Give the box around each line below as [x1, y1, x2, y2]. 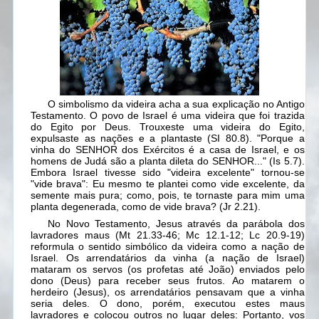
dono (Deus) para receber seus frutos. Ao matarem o [31, 275, 305, 287]
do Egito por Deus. [31, 121, 132, 133]
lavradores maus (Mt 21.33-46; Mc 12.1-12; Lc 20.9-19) [31, 229, 305, 241]
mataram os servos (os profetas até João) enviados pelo [31, 263, 305, 276]
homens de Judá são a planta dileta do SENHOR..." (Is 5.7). [31, 155, 305, 167]
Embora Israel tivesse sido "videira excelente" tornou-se [31, 167, 305, 179]
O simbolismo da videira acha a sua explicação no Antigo [48, 98, 305, 110]
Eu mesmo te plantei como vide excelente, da [88, 178, 305, 190]
